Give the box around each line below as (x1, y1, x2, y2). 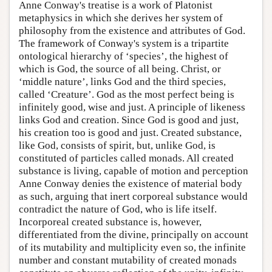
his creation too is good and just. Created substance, (19, 127, 242, 138)
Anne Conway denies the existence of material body (19, 178, 242, 189)
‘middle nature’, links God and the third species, (19, 76, 226, 87)
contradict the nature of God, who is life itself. (19, 203, 217, 215)
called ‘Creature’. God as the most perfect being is (19, 89, 234, 100)
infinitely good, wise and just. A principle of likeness (19, 101, 245, 113)
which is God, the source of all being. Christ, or (19, 63, 221, 75)
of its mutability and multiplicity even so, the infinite (19, 242, 246, 253)
